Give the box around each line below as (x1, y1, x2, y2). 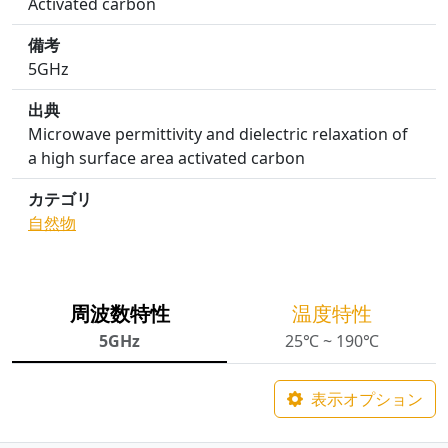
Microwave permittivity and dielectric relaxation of (28, 123, 408, 145)
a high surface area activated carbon (28, 147, 305, 169)
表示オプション (311, 388, 423, 410)
